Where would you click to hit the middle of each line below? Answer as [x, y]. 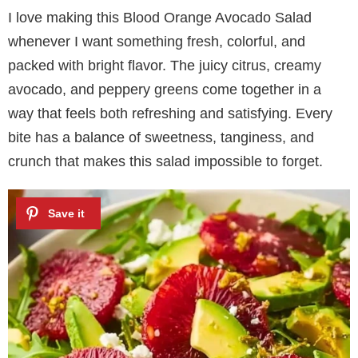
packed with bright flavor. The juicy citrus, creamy [165, 65]
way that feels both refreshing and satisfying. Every [170, 113]
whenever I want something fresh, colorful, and [157, 41]
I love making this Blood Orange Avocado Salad [160, 17]
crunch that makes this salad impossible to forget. [165, 161]
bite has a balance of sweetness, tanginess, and [161, 137]
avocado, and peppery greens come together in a [165, 89]
